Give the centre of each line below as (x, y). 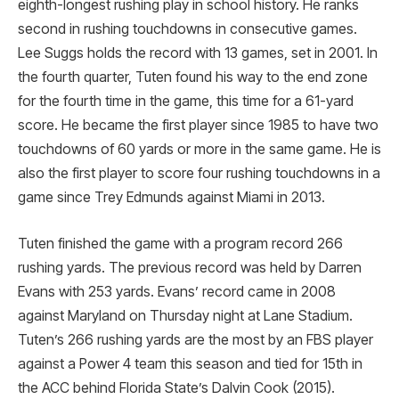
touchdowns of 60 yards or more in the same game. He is (199, 150)
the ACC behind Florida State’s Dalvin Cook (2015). (176, 387)
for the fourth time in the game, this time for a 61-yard (186, 102)
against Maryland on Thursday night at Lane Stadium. (185, 315)
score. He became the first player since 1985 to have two (198, 126)
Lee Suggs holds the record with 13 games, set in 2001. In (198, 53)
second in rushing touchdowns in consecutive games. (187, 29)
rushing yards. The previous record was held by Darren (190, 267)
